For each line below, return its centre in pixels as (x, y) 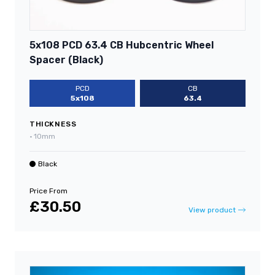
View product (212, 210)
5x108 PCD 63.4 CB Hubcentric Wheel (122, 45)
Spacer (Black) (66, 60)
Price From (48, 191)
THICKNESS (53, 124)
